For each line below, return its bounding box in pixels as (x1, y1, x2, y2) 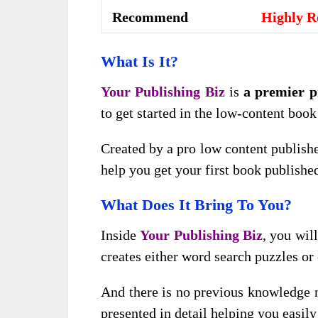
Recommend (112, 9, 188, 26)
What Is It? (101, 53, 178, 71)
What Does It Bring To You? (101, 196, 292, 214)
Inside (101, 227, 141, 243)
